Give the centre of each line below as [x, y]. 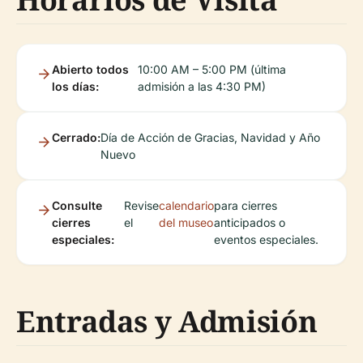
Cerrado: [76, 138]
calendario [187, 206]
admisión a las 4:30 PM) [202, 87]
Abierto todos [90, 70]
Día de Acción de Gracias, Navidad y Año [210, 138]
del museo [186, 223]
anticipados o [250, 223]
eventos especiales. [267, 240]
